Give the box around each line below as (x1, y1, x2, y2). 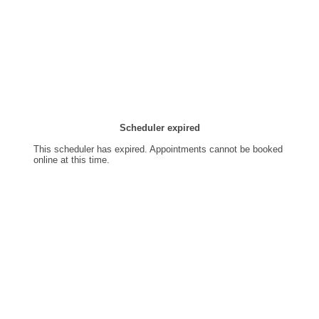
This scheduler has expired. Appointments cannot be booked (33, 144, 283, 155)
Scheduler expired (119, 122, 200, 133)
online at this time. (33, 155, 110, 165)
